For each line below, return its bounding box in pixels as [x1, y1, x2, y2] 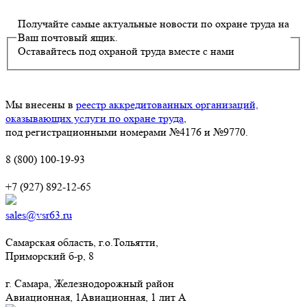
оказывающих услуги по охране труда [5, 111, 184, 125]
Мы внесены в [5, 97, 76, 111]
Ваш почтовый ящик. [18, 31, 121, 45]
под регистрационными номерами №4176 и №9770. [5, 125, 248, 138]
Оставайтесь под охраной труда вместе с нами [18, 45, 234, 58]
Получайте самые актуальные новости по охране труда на [18, 17, 289, 31]
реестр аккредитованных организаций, [76, 97, 258, 111]
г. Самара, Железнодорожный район [5, 276, 174, 290]
